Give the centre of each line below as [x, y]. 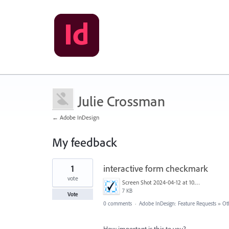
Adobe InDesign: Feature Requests [178, 203]
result [60, 169]
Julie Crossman [121, 101]
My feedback [84, 142]
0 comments [118, 203]
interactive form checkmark [156, 168]
